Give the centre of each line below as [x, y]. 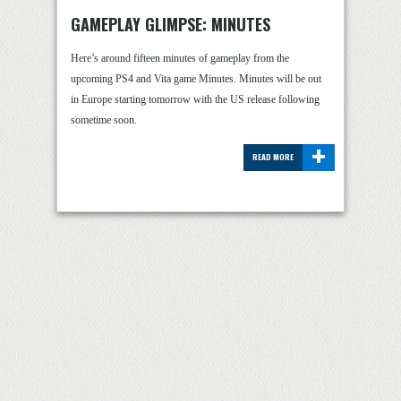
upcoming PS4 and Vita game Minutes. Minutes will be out [196, 79]
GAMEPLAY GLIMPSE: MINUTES [171, 24]
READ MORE [273, 157]
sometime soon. [104, 120]
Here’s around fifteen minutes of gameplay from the [180, 58]
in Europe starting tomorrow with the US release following [195, 99]
